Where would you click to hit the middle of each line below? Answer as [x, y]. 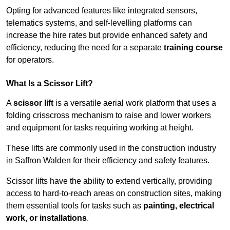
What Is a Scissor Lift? [50, 84]
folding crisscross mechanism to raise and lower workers [109, 116]
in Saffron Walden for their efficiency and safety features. [108, 161]
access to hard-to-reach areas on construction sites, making [114, 194]
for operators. [30, 60]
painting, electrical [179, 206]
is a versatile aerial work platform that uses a [135, 103]
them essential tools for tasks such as [75, 206]
